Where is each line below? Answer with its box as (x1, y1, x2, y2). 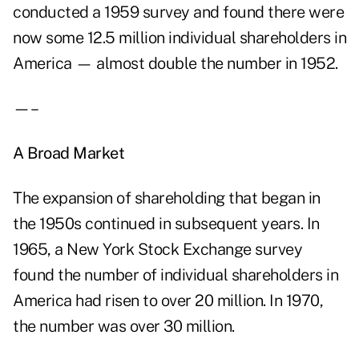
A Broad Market (13, 143, 124, 163)
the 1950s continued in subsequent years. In (13, 214, 320, 234)
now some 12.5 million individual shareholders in (13, 28, 346, 48)
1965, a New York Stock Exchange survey (13, 240, 302, 260)
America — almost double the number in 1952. (13, 54, 338, 74)
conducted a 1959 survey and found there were (13, 2, 344, 22)
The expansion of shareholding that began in (13, 188, 321, 208)
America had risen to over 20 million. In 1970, (13, 291, 323, 311)
